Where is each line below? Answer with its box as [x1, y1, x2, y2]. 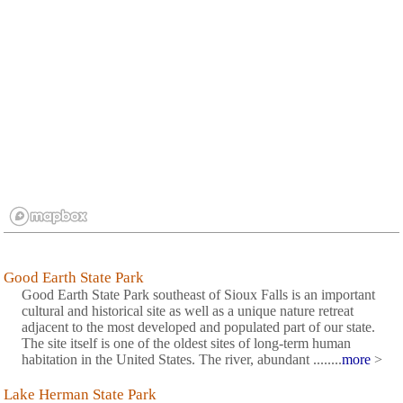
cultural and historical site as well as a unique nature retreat [22, 303, 354, 319]
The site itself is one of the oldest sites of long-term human [22, 336, 351, 352]
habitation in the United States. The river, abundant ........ [22, 352, 342, 368]
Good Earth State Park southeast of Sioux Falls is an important [22, 287, 375, 303]
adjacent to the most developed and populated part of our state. [22, 319, 375, 336]
